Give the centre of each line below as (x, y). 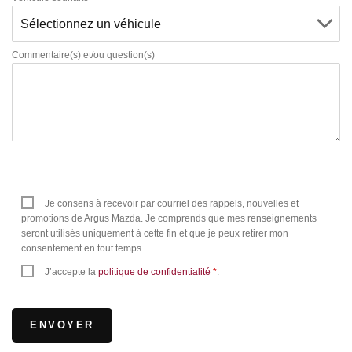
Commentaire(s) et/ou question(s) (83, 55)
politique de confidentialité (154, 271)
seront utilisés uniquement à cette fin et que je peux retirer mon (155, 233)
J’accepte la (71, 271)
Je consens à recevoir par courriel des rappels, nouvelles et (172, 203)
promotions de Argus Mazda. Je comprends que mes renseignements (169, 218)
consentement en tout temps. (82, 248)
